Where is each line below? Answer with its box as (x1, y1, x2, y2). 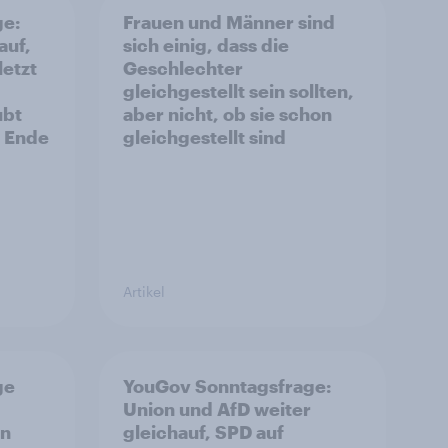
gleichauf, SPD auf (123, 421, 284, 443)
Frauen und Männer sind (123, 11, 335, 33)
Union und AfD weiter (123, 398, 311, 420)
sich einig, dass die (123, 34, 289, 56)
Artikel (123, 283, 165, 300)
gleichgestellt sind (123, 126, 286, 148)
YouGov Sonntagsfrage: (123, 375, 331, 397)
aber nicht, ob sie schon (123, 103, 332, 125)
